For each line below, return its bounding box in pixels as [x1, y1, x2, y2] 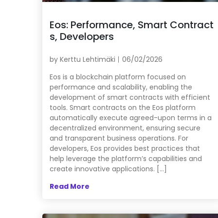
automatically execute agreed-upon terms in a [50, 112, 212, 123]
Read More [50, 181, 90, 191]
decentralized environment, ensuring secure [50, 123, 200, 133]
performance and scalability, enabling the [50, 82, 192, 92]
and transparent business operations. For [50, 133, 188, 143]
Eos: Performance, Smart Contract [50, 18, 214, 32]
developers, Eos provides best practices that [50, 143, 200, 153]
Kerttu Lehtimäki [60, 54, 115, 64]
